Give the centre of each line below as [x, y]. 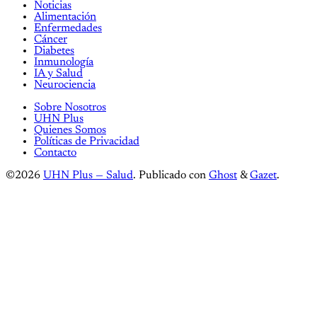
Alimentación [65, 17]
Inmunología [64, 62]
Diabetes [54, 51]
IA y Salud [58, 73]
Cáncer [51, 39]
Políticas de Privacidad [87, 141]
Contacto [55, 152]
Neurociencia [65, 85]
